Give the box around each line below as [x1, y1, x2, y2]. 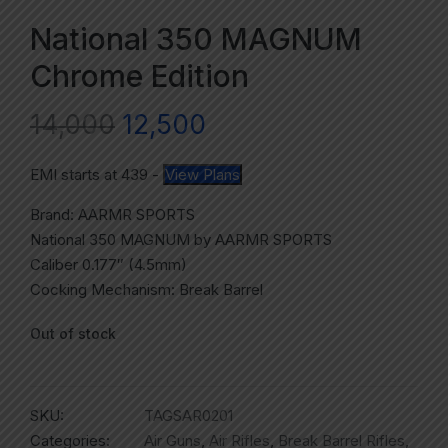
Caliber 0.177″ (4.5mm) [30, 255, 187, 275]
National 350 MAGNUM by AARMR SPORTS [30, 230, 332, 250]
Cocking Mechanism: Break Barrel [30, 280, 263, 300]
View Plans [165, 165, 240, 185]
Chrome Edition [30, 58, 249, 95]
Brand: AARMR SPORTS [30, 205, 195, 225]
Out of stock [30, 325, 116, 343]
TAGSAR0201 [144, 406, 233, 426]
